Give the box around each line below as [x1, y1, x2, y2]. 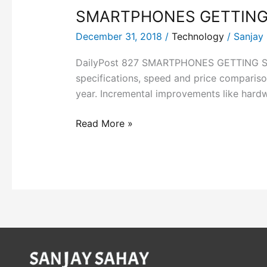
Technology [171, 30, 224, 42]
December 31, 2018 [75, 30, 165, 42]
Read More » [75, 117, 133, 129]
